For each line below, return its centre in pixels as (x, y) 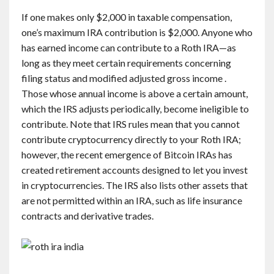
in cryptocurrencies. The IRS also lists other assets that (135, 185)
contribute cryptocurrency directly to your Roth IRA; (131, 139)
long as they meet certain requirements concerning (126, 63)
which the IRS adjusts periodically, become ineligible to (135, 109)
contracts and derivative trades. (87, 216)
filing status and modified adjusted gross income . (124, 78)
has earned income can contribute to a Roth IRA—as (129, 47)
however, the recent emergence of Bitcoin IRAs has (127, 154)
